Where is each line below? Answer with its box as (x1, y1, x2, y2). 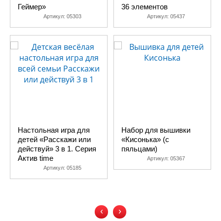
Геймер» (18, 2, 46, 11)
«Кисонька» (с (121, 135, 169, 144)
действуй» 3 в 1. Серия (18, 145, 96, 153)
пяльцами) (121, 145, 157, 153)
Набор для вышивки (121, 126, 190, 134)
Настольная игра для (18, 126, 90, 134)
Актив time (18, 154, 53, 162)
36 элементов (121, 2, 168, 11)
